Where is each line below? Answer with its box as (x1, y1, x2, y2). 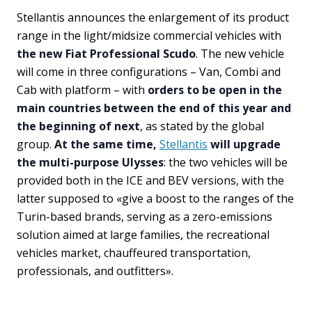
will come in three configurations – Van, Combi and (17, 64, 281, 79)
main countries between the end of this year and (17, 100, 291, 116)
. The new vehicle (196, 46, 284, 61)
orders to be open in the (148, 82, 282, 97)
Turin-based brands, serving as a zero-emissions (17, 209, 272, 224)
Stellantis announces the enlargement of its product (17, 10, 289, 25)
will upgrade (208, 136, 281, 152)
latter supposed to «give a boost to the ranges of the (17, 191, 294, 206)
